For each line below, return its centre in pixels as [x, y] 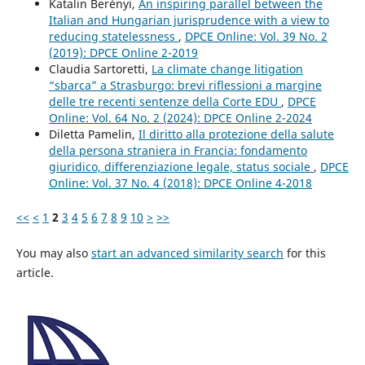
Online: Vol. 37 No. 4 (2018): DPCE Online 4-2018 [180, 182]
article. [35, 273]
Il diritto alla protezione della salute [236, 134]
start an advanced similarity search [187, 253]
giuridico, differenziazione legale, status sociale [181, 166]
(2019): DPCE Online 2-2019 [123, 52]
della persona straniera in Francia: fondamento [178, 150]
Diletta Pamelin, [93, 134]
